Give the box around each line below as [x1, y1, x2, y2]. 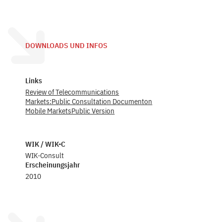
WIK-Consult [25, 151, 64, 160]
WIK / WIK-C [25, 139, 66, 149]
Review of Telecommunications [25, 87, 119, 97]
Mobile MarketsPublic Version [25, 106, 115, 115]
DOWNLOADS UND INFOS [25, 41, 108, 50]
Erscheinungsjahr [25, 160, 80, 169]
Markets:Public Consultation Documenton [25, 97, 153, 106]
